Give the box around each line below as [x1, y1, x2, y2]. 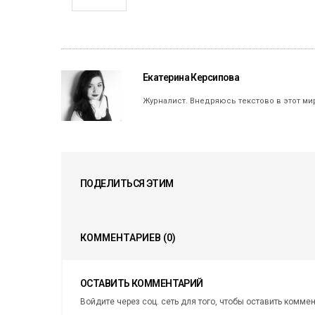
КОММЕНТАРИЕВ [80, 232, 163, 244]
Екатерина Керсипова [143, 72, 240, 84]
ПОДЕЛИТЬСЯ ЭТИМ [80, 178, 174, 190]
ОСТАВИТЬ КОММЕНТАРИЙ [80, 278, 203, 290]
